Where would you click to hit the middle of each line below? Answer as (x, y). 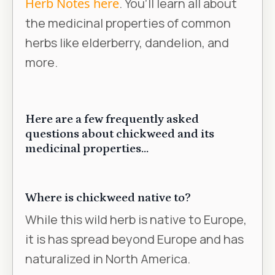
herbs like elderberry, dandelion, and (127, 42)
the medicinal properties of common (128, 23)
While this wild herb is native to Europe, (136, 219)
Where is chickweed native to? (108, 197)
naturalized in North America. (108, 258)
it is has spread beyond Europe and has (134, 239)
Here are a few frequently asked (112, 119)
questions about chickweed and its (120, 134)
